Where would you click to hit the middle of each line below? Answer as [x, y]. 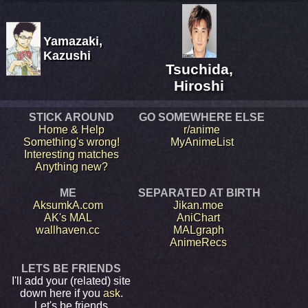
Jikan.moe [198, 205]
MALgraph [198, 230]
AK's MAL [68, 217]
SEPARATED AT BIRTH [199, 192]
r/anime [202, 129]
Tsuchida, [199, 69]
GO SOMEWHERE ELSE [202, 117]
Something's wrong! [71, 142]
